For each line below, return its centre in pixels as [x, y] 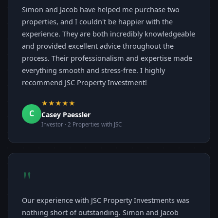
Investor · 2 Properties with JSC [82, 125]
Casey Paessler [66, 115]
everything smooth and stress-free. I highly [93, 70]
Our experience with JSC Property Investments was [106, 200]
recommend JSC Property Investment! [84, 82]
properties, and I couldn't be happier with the [97, 22]
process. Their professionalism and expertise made [107, 58]
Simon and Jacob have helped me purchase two [101, 9]
